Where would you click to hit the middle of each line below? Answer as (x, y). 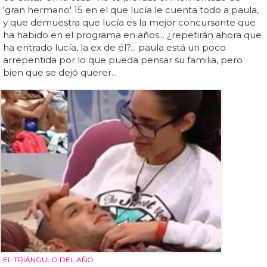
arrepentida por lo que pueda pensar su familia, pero (123, 60)
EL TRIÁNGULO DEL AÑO (48, 260)
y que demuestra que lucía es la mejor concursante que (129, 23)
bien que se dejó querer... (60, 73)
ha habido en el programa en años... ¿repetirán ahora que (132, 35)
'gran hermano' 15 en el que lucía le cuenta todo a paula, (131, 10)
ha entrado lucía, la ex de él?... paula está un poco (114, 48)
